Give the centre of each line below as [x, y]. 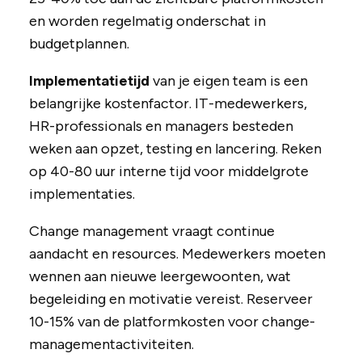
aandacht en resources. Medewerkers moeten [177, 254]
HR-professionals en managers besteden [161, 126]
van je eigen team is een [228, 81]
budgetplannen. [79, 44]
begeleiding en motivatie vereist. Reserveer [170, 299]
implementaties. [82, 194]
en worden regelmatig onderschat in [147, 21]
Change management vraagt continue [152, 232]
